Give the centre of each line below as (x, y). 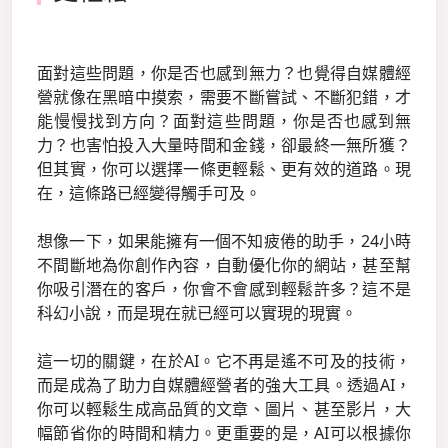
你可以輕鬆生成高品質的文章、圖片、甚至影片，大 (224, 409)
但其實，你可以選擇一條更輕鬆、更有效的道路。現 (224, 169)
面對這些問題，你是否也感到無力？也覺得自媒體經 (224, 73)
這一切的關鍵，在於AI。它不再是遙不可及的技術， (224, 361)
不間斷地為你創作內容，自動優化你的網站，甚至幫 (224, 265)
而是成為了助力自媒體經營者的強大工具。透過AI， (224, 385)
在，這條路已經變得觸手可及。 (149, 193)
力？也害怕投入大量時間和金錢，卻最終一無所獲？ (224, 145)
